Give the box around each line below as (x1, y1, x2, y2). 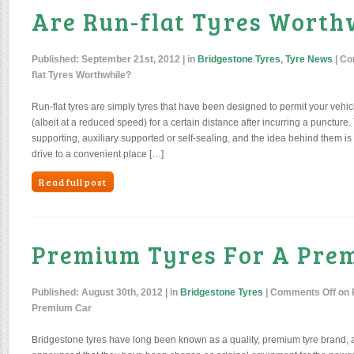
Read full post (39, 175, 107, 188)
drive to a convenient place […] (32, 149, 164, 160)
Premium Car (32, 303, 92, 314)
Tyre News (285, 54, 333, 65)
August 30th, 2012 (81, 287, 163, 298)
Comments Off (270, 287, 336, 298)
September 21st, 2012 (81, 54, 180, 65)
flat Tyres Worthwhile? (32, 70, 131, 81)
